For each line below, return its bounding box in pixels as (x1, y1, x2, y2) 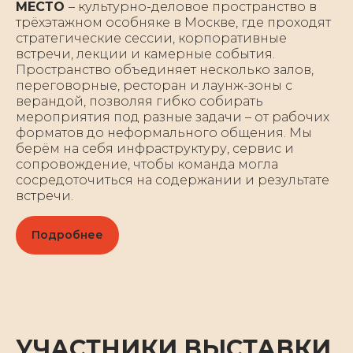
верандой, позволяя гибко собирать (16, 94, 263, 110)
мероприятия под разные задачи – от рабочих (16, 110, 329, 125)
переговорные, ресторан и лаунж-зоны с (16, 78, 292, 94)
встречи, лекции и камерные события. (16, 46, 275, 62)
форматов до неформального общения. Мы (16, 125, 312, 141)
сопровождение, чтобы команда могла (16, 157, 278, 173)
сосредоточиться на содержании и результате (16, 173, 329, 188)
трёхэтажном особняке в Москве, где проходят (16, 15, 331, 31)
